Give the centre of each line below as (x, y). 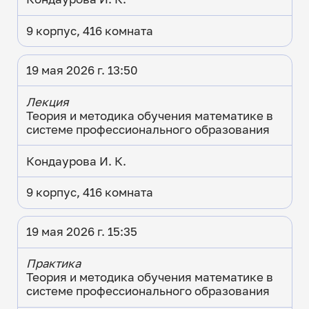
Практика (53, 264)
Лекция (47, 102)
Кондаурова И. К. (76, 161)
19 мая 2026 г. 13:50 (82, 71)
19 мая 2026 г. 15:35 (81, 232)
